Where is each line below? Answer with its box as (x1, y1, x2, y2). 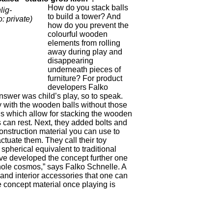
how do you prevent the (48, 21, 129, 30)
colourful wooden (48, 30, 108, 39)
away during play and (48, 48, 123, 56)
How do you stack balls (48, 3, 129, 12)
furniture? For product (48, 74, 123, 83)
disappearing (48, 56, 94, 65)
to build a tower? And (48, 12, 121, 21)
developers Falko (48, 83, 109, 92)
